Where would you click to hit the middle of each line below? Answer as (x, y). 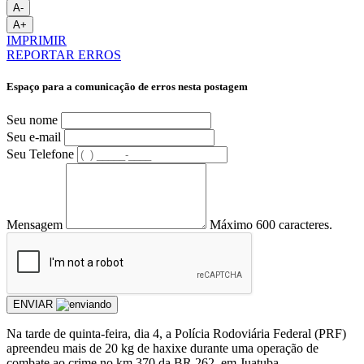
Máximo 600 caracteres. (271, 224)
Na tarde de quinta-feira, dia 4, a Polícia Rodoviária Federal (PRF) (176, 333)
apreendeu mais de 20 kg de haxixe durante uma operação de (162, 348)
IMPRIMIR (37, 41)
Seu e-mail (34, 136)
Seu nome (32, 119)
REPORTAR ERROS (64, 55)
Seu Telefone (40, 154)
